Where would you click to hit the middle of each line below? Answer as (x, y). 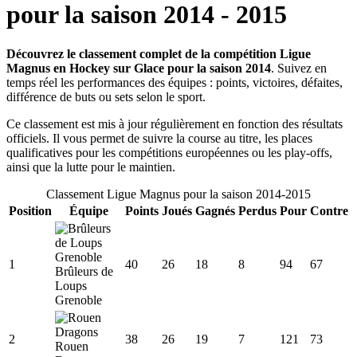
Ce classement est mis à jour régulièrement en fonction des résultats (175, 124)
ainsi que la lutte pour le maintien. (91, 167)
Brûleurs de (84, 271)
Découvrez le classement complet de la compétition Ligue (159, 53)
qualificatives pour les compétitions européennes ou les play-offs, (169, 152)
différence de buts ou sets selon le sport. (106, 96)
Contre (329, 210)
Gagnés (215, 210)
